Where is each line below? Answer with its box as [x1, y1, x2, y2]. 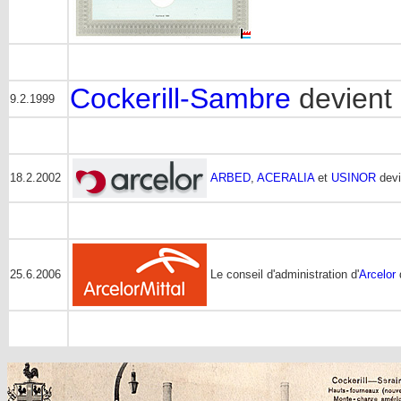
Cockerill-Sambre [70, 82, 291, 115]
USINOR [331, 171, 376, 184]
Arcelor [359, 268, 396, 281]
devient [291, 82, 392, 115]
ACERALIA [257, 171, 314, 184]
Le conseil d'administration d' [210, 268, 359, 281]
